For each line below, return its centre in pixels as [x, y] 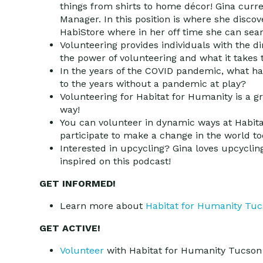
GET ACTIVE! [70, 228]
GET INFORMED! [77, 183]
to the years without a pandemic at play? [153, 84]
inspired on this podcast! [115, 161]
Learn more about [103, 206]
